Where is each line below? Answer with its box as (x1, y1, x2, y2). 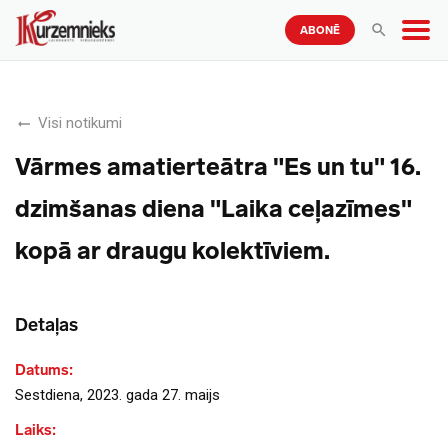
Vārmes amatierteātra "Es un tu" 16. (15, 152, 421, 181)
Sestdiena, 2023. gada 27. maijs (15, 386, 220, 404)
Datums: (15, 361, 73, 379)
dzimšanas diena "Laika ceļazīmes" (15, 194, 412, 223)
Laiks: (15, 421, 56, 439)
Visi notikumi (38, 114, 122, 132)
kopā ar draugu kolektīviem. (15, 236, 330, 265)
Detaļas (15, 314, 78, 336)
